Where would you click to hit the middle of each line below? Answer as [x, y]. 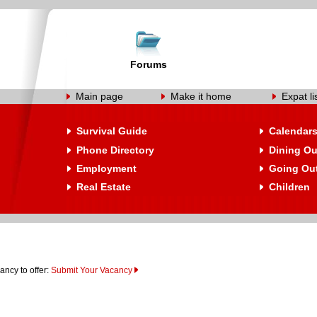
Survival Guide [112, 131]
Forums [149, 64]
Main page [99, 96]
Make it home [201, 96]
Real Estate [104, 187]
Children [289, 187]
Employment [106, 168]
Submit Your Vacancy [92, 270]
